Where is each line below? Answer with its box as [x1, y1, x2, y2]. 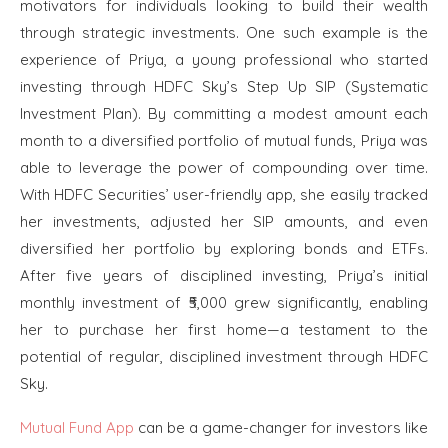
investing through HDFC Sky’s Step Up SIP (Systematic [20, 77, 428, 97]
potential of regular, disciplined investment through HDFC [20, 347, 428, 367]
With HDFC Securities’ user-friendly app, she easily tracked [20, 185, 428, 205]
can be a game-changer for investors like [134, 418, 428, 438]
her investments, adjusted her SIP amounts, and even [20, 212, 428, 232]
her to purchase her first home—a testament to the [20, 320, 428, 340]
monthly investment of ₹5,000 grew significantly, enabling [20, 293, 428, 313]
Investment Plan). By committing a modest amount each [20, 104, 428, 124]
